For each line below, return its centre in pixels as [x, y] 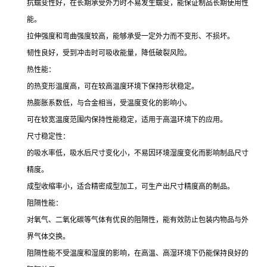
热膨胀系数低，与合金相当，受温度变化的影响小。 [109, 103]
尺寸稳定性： [48, 136]
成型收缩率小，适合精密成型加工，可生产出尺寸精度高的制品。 [131, 187]
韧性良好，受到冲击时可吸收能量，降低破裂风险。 [109, 53]
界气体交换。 [48, 237]
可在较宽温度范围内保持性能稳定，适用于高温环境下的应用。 [127, 120]
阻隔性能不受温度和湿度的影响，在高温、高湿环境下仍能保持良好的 [138, 253]
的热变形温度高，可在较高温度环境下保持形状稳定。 [113, 86]
